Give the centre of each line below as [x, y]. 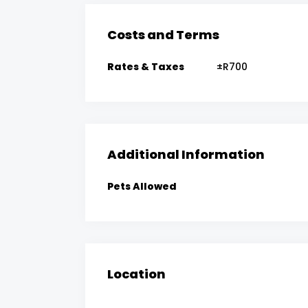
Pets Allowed [142, 186]
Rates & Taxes [146, 66]
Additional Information [186, 154]
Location [136, 274]
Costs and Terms [163, 34]
